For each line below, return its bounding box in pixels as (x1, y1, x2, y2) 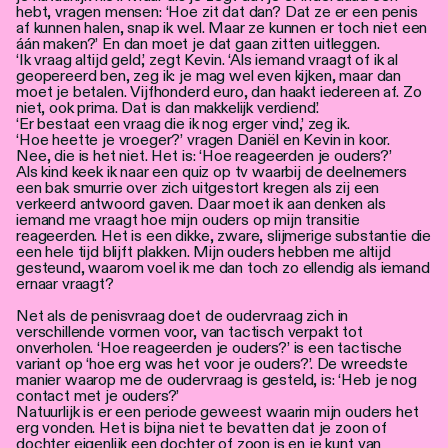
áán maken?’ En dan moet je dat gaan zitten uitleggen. (16, 33, 380, 53)
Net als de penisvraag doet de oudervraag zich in (16, 305, 349, 325)
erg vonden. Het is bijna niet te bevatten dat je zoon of (16, 417, 388, 437)
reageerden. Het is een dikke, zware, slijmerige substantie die (16, 225, 432, 245)
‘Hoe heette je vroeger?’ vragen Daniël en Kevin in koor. (16, 129, 391, 149)
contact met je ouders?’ (16, 385, 180, 405)
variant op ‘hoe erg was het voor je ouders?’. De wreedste (16, 353, 408, 373)
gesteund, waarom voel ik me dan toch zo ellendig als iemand (16, 257, 430, 277)
